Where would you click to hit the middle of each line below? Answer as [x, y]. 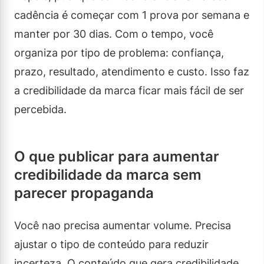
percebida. [40, 109]
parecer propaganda [84, 193]
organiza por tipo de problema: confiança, [119, 52]
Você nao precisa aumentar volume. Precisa [123, 225]
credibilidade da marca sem [108, 174]
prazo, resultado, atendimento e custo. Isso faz [132, 71]
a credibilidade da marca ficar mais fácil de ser [129, 90]
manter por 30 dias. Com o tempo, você [114, 34]
